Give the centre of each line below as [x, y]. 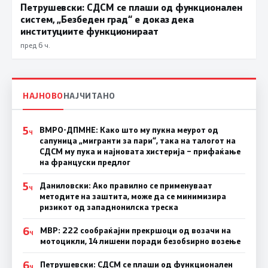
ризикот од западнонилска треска [109, 207]
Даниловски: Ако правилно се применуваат [126, 185]
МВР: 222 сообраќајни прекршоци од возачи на [135, 230]
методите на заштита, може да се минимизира [133, 196]
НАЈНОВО [43, 95]
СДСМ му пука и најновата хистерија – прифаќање [140, 151]
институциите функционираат [89, 31]
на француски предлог [85, 162]
